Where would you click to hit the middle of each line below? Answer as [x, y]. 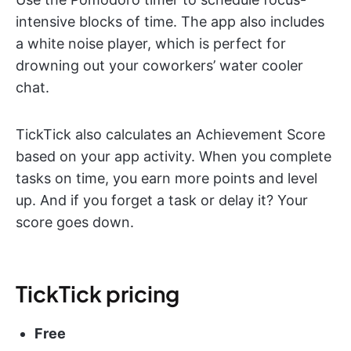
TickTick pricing [98, 293]
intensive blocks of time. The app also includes [170, 21]
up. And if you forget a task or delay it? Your [162, 200]
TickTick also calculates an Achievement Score [170, 134]
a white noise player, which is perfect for [151, 43]
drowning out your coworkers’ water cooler [159, 65]
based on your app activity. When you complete [174, 156]
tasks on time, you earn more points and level [166, 178]
